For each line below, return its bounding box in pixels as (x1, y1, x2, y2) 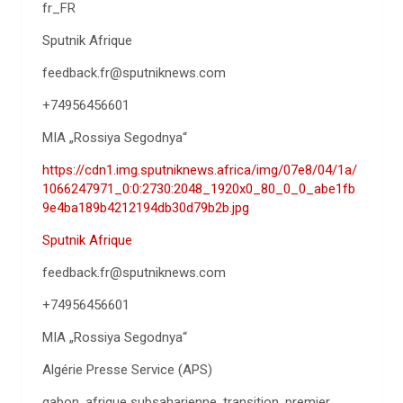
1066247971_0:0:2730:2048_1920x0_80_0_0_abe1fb (42, 180, 355, 197)
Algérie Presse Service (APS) (42, 361, 212, 378)
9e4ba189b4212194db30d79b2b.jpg (42, 199, 249, 216)
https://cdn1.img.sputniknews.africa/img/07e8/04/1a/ (42, 161, 357, 178)
